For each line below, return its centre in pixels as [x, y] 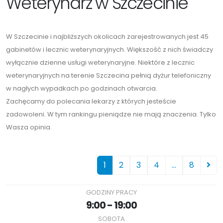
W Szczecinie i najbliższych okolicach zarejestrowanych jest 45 [107, 37]
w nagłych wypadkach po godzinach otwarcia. [82, 89]
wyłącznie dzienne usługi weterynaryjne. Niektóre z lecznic [100, 63]
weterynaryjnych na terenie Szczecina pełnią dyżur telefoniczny [109, 76]
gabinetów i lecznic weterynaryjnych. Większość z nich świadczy [110, 50]
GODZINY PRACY [111, 193]
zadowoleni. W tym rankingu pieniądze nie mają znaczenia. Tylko [111, 114]
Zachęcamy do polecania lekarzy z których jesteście [91, 102]
